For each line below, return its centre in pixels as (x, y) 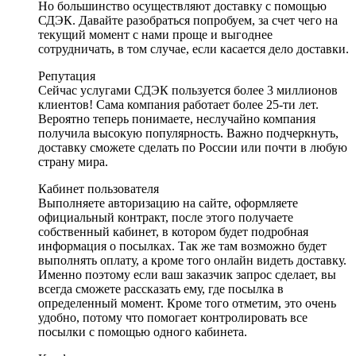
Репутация (67, 75)
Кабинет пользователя (99, 188)
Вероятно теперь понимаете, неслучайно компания (177, 118)
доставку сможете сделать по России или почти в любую (193, 147)
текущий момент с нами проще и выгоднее (155, 34)
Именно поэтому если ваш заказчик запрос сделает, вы (187, 274)
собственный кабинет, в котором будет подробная (173, 231)
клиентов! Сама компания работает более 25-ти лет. (178, 104)
